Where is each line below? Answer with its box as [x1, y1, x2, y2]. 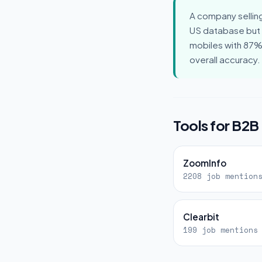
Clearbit [183, 211, 219, 222]
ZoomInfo [183, 157, 226, 168]
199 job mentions [183, 225, 258, 236]
